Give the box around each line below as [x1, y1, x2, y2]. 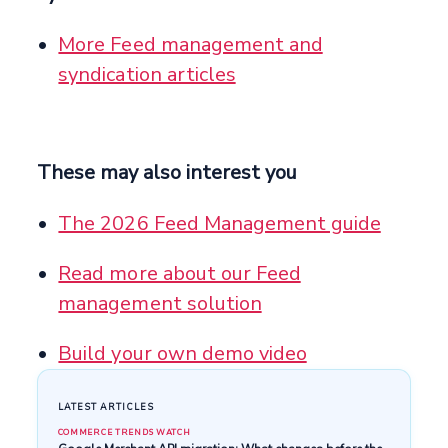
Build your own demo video [58, 339, 307, 367]
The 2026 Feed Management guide [58, 209, 381, 237]
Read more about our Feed [58, 259, 301, 287]
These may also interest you [37, 158, 298, 186]
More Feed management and [58, 30, 323, 58]
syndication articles [58, 60, 236, 88]
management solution [58, 289, 262, 317]
